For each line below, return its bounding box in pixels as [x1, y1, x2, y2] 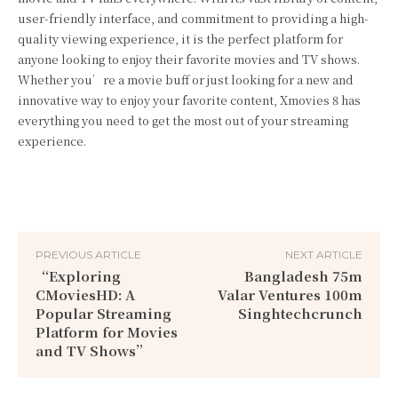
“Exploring [36, 267, 121, 285]
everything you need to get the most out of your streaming [18, 112, 348, 129]
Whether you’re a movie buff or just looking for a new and [18, 71, 354, 88]
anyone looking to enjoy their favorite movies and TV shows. [18, 51, 360, 68]
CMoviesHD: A [36, 285, 135, 304]
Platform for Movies [36, 322, 178, 341]
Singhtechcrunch [237, 304, 362, 322]
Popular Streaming [36, 304, 171, 322]
